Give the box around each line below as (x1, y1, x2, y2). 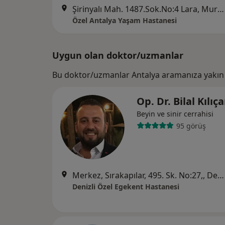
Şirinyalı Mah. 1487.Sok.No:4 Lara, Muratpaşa (217, 4, 224, 15)
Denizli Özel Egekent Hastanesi (72, 182, 179, 191)
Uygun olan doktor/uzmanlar (52, 49, 183, 61)
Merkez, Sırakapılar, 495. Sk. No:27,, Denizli (217, 170, 224, 181)
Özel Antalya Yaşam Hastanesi (72, 16, 177, 25)
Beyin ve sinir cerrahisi (137, 109, 213, 119)
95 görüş (176, 121, 206, 131)
